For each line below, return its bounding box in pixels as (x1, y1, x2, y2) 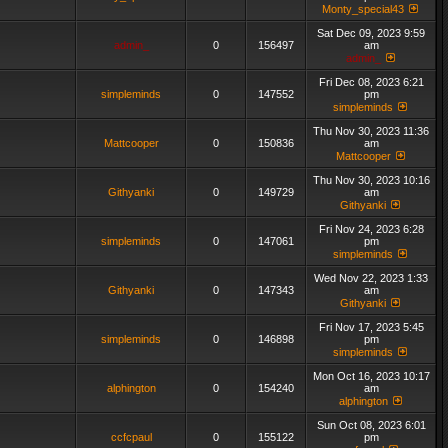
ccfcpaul (110, 431, 152, 443)
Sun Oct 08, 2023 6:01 (316, 419, 426, 431)
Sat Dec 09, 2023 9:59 (317, 27, 425, 39)
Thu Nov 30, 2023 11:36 (313, 125, 429, 137)
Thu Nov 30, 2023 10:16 (312, 174, 430, 186)
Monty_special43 (322, 3, 404, 15)
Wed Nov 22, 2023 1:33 (314, 272, 428, 284)
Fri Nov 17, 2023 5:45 (318, 321, 424, 333)
